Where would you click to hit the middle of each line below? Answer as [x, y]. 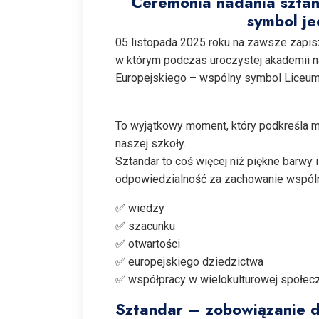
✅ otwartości [148, 244]
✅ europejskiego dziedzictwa [189, 261]
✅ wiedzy [140, 208]
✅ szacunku [145, 226]
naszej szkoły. [151, 143]
